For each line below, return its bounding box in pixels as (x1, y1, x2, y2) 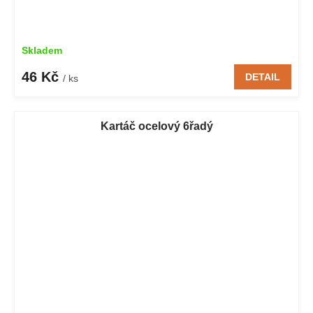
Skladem (22, 44, 62, 56)
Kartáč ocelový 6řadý (100, 119, 213, 132)
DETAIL (245, 71, 280, 82)
